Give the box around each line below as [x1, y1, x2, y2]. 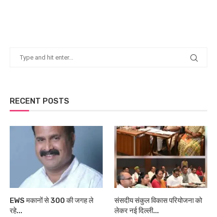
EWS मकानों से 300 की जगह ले [10, 196, 93, 205]
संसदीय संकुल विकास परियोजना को [114, 196, 202, 205]
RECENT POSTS [10, 96, 69, 106]
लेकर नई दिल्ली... [114, 206, 159, 215]
